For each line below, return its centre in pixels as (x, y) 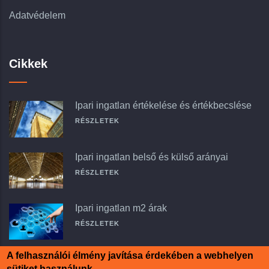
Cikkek (28, 64)
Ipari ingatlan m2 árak (121, 208)
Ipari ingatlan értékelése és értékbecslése (163, 106)
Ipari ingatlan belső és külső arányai (152, 157)
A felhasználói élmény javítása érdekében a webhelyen (130, 255)
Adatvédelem (37, 16)
